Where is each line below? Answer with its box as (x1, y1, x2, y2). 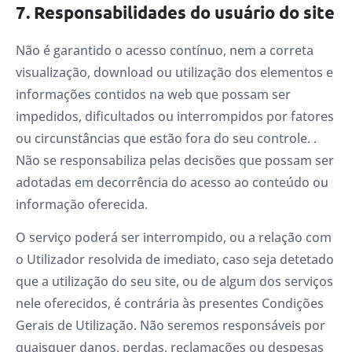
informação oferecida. (16, 195, 148, 213)
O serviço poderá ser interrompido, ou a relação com (16, 229, 332, 247)
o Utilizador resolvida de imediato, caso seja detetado (16, 251, 334, 269)
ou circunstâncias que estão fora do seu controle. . (16, 129, 317, 147)
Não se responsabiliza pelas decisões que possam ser (16, 151, 334, 169)
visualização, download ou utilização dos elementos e (16, 63, 333, 81)
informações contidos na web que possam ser (16, 85, 291, 103)
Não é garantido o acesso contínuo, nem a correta (16, 41, 313, 59)
